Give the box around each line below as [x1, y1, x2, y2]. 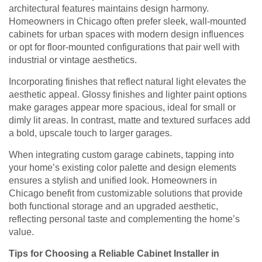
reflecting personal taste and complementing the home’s [9, 214, 240, 225]
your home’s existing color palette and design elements [9, 163, 236, 173]
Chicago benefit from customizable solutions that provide [9, 188, 243, 199]
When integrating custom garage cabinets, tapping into [9, 150, 234, 160]
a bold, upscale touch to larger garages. [9, 128, 172, 139]
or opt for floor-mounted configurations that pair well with [9, 42, 240, 53]
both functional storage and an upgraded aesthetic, [9, 201, 218, 212]
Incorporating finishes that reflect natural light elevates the [9, 77, 246, 87]
